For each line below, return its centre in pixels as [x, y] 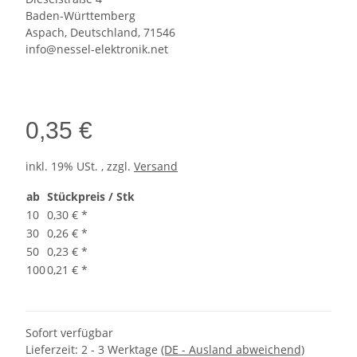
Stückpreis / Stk [91, 197]
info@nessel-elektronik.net [97, 49]
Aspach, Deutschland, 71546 [100, 33]
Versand [156, 167]
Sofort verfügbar [69, 333]
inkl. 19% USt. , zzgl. [80, 167]
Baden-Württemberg [80, 16]
